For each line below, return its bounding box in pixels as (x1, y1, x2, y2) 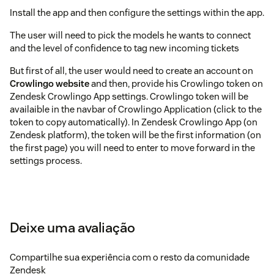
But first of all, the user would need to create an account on (10, 64, 253, 76)
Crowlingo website (10, 77, 89, 89)
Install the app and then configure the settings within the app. (10, 6, 264, 18)
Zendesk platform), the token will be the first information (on (10, 128, 261, 141)
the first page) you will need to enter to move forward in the (10, 141, 255, 154)
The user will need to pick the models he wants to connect (10, 29, 251, 41)
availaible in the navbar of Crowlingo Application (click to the (10, 103, 262, 115)
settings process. (10, 154, 82, 166)
